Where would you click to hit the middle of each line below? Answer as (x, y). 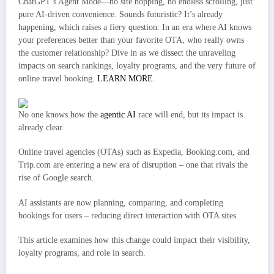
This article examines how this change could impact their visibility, (134, 240)
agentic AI (118, 115)
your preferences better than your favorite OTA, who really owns (131, 40)
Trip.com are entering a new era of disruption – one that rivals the (133, 165)
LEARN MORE (125, 79)
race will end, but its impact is (189, 115)
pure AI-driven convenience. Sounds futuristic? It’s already (120, 15)
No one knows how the (59, 115)
